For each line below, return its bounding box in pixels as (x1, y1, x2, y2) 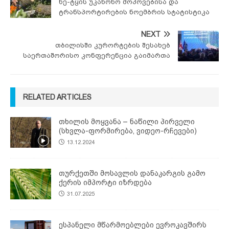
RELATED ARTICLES (23, 93, 91, 102)
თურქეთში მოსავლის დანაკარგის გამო (59, 169, 205, 178)
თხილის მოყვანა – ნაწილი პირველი (59, 118, 195, 126)
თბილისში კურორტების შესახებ (55, 41, 170, 50)
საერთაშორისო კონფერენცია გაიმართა (23, 52, 170, 60)
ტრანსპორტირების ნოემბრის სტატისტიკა (59, 8, 210, 16)
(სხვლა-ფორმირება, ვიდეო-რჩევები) (59, 127, 197, 135)
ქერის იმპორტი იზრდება (59, 178, 152, 187)
